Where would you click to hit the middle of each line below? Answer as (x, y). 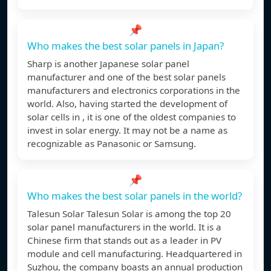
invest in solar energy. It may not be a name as (127, 130)
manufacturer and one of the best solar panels (126, 77)
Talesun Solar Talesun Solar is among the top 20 (129, 214)
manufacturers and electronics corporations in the (134, 90)
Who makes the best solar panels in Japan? (126, 46)
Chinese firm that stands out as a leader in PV (124, 240)
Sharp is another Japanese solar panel (108, 64)
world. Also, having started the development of (127, 104)
